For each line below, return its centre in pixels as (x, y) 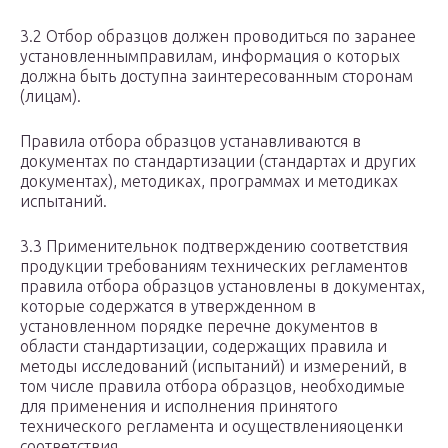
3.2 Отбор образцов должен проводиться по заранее (218, 36)
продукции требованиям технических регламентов (214, 266)
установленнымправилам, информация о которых (210, 56)
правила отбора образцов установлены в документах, (222, 286)
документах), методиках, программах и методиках (209, 181)
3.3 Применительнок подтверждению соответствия (214, 246)
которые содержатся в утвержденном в (168, 306)
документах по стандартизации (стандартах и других (218, 161)
